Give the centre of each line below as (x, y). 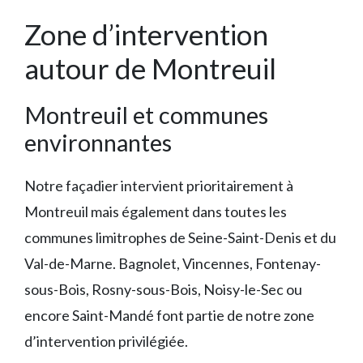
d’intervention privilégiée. (106, 341)
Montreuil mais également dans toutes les (156, 211)
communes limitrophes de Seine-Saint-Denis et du (180, 237)
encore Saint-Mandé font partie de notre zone (169, 315)
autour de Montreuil (150, 68)
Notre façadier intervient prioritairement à (159, 186)
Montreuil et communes (146, 115)
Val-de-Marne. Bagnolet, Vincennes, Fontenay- (173, 263)
